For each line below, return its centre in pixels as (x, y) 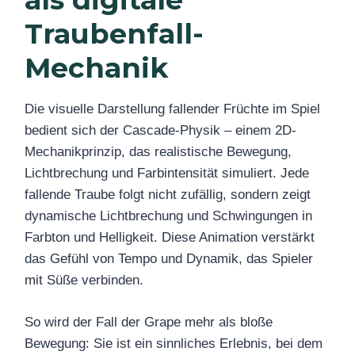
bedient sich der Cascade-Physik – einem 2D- (160, 131)
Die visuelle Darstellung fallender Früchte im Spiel (172, 109)
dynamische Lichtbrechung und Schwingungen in (168, 216)
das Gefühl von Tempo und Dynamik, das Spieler (169, 259)
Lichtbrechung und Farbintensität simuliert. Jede (167, 174)
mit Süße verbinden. (84, 281)
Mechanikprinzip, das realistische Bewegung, (158, 152)
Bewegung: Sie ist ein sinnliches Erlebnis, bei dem (174, 343)
